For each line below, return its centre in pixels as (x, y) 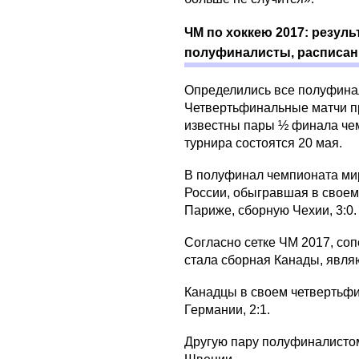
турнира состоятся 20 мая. (263, 143)
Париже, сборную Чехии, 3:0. (270, 210)
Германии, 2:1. (227, 309)
